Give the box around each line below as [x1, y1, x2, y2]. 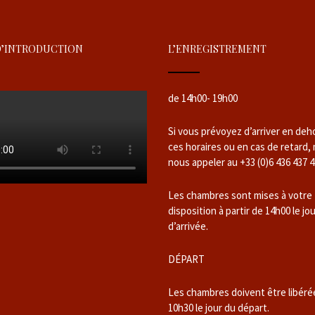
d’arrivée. [168, 219, 208, 233]
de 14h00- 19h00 [168, 91, 238, 105]
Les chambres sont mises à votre [168, 188, 312, 202]
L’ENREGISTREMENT [168, 42, 266, 56]
